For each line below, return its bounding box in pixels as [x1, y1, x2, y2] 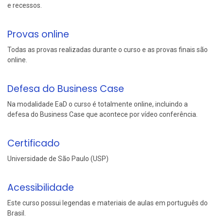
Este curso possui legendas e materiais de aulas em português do [7, 199, 208, 207]
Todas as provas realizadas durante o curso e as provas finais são [7, 46, 208, 54]
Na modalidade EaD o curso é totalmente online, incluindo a [7, 100, 188, 109]
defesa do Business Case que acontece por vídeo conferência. [7, 110, 198, 119]
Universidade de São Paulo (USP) [7, 155, 109, 163]
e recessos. [7, 1, 42, 10]
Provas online [7, 28, 69, 41]
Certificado [7, 137, 60, 150]
